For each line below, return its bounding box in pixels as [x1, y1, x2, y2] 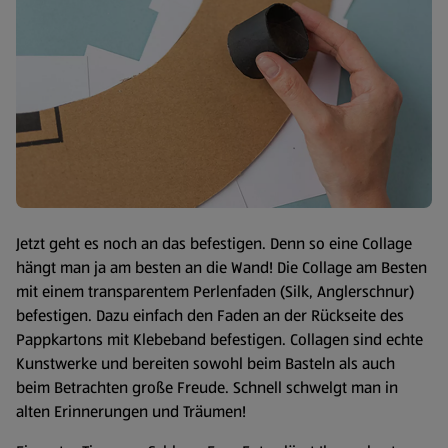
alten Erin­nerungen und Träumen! [16, 399, 246, 423]
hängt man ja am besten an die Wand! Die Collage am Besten [16, 255, 427, 279]
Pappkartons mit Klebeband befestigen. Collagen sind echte [16, 327, 423, 351]
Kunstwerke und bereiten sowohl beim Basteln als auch [16, 351, 395, 375]
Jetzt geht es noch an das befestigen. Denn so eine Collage [16, 231, 412, 255]
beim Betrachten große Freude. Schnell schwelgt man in [16, 375, 398, 399]
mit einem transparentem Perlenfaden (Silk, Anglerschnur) [16, 279, 414, 303]
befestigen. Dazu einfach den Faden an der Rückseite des [16, 303, 404, 327]
